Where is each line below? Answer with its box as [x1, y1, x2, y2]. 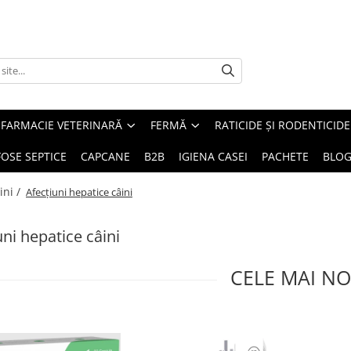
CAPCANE [81, 149, 130, 164]
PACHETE [262, 149, 309, 164]
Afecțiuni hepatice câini [26, 185, 132, 199]
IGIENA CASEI [179, 149, 248, 164]
